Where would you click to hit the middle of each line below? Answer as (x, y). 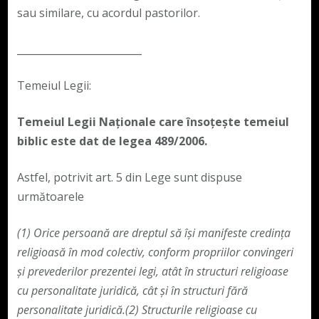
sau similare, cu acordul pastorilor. (108, 12)
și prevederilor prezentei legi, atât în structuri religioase (152, 271)
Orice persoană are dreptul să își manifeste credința (162, 232)
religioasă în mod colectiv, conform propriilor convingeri (155, 252)
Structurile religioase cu (199, 309)
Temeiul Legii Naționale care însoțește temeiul (153, 121)
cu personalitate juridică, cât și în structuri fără (132, 290)
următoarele (50, 196)
